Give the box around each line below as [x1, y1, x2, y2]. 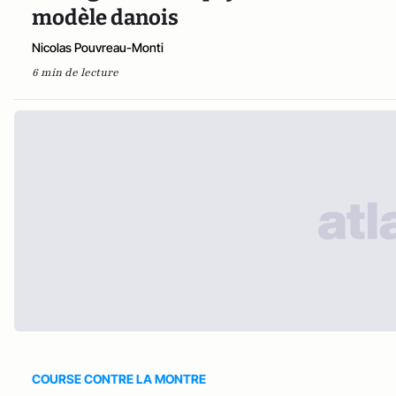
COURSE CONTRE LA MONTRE [32, 371, 206, 387]
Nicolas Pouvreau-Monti [32, 40, 164, 56]
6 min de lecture [32, 65, 118, 80]
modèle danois [32, 5, 179, 31]
